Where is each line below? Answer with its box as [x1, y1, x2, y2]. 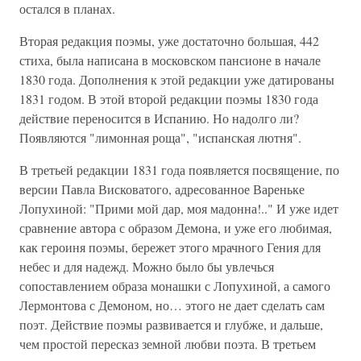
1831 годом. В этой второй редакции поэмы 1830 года [19, 90, 318, 107]
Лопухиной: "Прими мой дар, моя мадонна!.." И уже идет [19, 200, 338, 217]
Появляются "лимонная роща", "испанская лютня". [19, 129, 301, 146]
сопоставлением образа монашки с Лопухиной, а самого [19, 277, 330, 294]
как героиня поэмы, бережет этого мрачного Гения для [19, 239, 321, 255]
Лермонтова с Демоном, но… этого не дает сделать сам [19, 297, 325, 313]
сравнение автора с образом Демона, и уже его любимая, [19, 219, 332, 236]
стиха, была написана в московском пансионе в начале [19, 52, 321, 68]
